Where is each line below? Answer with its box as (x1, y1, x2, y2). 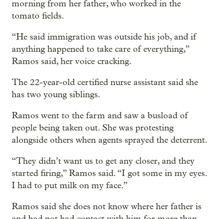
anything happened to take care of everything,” (12, 44, 189, 54)
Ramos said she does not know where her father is (12, 201, 201, 212)
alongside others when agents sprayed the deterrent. (12, 134, 207, 145)
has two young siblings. (12, 89, 100, 100)
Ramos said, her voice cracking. (12, 56, 131, 66)
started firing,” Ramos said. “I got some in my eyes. (12, 168, 207, 178)
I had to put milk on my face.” (12, 180, 128, 191)
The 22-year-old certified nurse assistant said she (12, 77, 198, 88)
